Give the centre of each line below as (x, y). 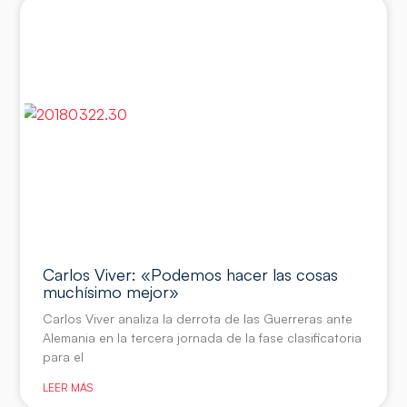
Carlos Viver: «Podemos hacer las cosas (191, 275)
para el (64, 357)
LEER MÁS (68, 388)
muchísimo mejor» (111, 292)
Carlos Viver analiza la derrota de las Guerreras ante (198, 319)
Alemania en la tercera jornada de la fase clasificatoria (203, 338)
